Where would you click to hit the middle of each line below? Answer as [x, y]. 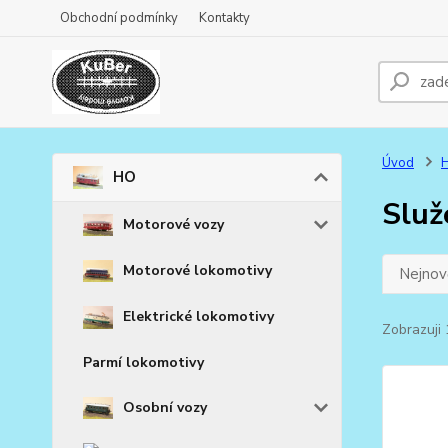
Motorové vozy [173, 224]
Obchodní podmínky [119, 18]
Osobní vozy [165, 407]
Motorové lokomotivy [197, 270]
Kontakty [224, 18]
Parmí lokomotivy [143, 362]
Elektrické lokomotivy [198, 317]
